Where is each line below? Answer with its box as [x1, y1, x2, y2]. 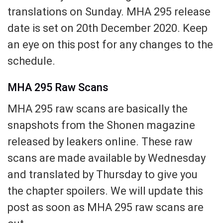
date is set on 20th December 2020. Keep [7, 22, 208, 35]
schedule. [7, 55, 55, 68]
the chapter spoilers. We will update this [7, 184, 203, 197]
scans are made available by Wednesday [7, 151, 206, 164]
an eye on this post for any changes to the [7, 38, 213, 51]
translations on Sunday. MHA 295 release [7, 5, 211, 18]
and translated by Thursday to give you [7, 168, 198, 181]
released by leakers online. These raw [7, 135, 193, 148]
